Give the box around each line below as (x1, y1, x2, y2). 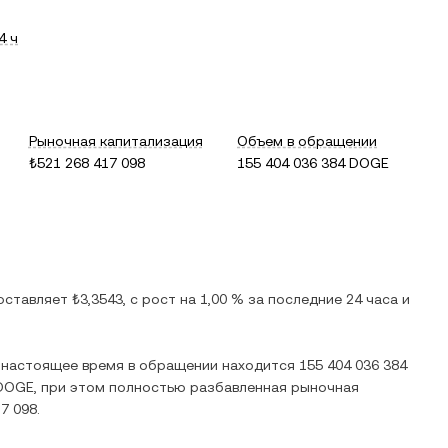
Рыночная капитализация (28, 133, 203, 149)
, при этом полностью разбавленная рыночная (34, 379, 359, 395)
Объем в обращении (237, 133, 378, 149)
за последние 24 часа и (244, 291, 410, 307)
